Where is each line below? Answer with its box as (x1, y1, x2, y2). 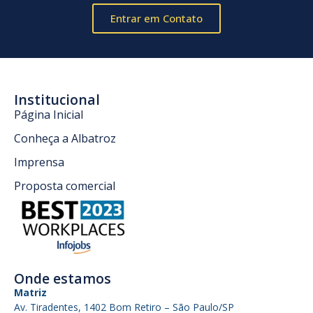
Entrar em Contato (110, 11, 203, 26)
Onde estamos (14, 269, 111, 289)
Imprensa (14, 154, 64, 170)
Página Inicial (14, 107, 83, 123)
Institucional (14, 90, 100, 110)
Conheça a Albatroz (14, 131, 116, 147)
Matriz (14, 286, 47, 300)
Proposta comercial (14, 178, 115, 194)
